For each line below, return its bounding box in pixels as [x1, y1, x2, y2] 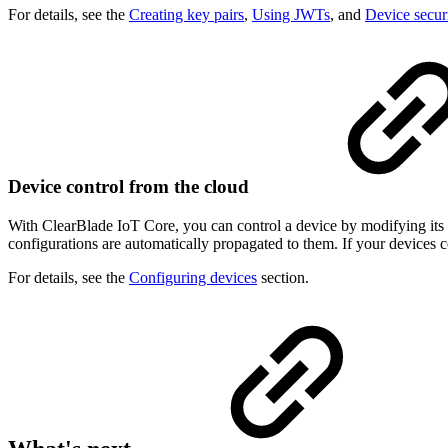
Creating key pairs [129, 6, 244, 24]
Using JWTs [252, 6, 330, 24]
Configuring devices [129, 268, 257, 286]
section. [257, 268, 309, 286]
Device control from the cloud [8, 176, 254, 197]
